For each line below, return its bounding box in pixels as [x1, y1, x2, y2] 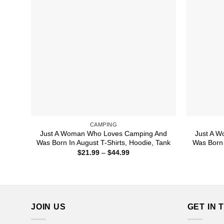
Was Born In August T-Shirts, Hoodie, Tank [36, 138, 170, 146]
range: [129, 155, 149, 163]
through [129, 169, 153, 177]
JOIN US [31, 202, 66, 211]
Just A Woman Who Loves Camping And [40, 129, 167, 137]
